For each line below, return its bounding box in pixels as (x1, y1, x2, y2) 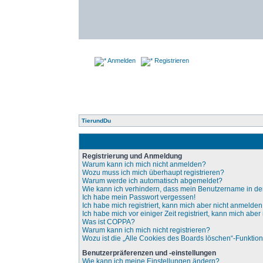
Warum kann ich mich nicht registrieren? (82, 226, 211, 234)
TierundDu (82, 117, 112, 124)
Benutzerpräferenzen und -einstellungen (82, 249, 217, 257)
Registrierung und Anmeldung (82, 152, 183, 160)
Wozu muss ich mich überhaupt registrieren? (82, 168, 225, 177)
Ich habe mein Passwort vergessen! (82, 193, 196, 201)
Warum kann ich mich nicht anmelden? (82, 160, 207, 168)
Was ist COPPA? (82, 218, 136, 226)
